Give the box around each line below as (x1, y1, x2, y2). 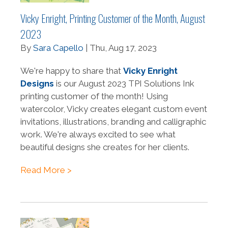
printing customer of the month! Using (20, 91, 168, 102)
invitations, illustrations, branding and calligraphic (20, 117, 206, 127)
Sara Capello (33, 43, 83, 53)
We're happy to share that (20, 66, 123, 76)
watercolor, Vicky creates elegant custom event (20, 104, 207, 115)
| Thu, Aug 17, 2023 (83, 43, 157, 53)
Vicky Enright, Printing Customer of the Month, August (20, 10, 205, 26)
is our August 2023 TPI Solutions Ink (54, 78, 194, 89)
